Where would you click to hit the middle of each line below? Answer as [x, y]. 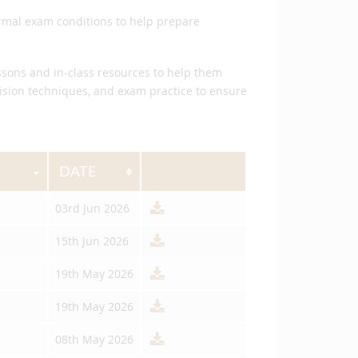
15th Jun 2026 [92, 241]
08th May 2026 [94, 339]
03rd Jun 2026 [92, 208]
